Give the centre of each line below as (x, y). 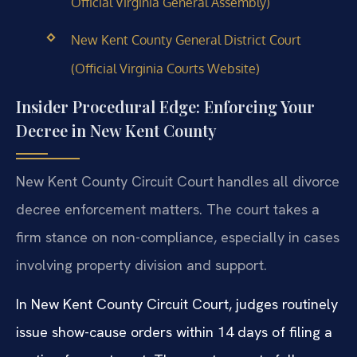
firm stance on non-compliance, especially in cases (178, 237)
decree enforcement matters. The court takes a (168, 209)
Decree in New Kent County (116, 130)
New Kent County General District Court (186, 40)
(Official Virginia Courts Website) (165, 69)
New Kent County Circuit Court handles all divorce (178, 181)
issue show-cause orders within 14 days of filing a (174, 332)
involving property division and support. (141, 265)
